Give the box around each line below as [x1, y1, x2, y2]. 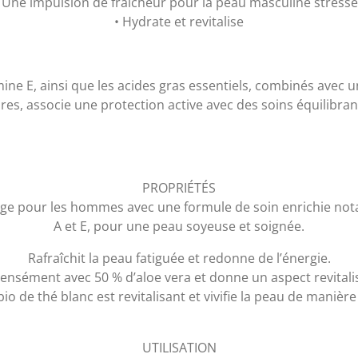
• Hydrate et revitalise [114, 13, 244, 31]
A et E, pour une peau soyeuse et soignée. [54, 217, 304, 236]
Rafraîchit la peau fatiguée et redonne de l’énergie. [27, 249, 331, 268]
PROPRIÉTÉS [142, 179, 216, 197]
